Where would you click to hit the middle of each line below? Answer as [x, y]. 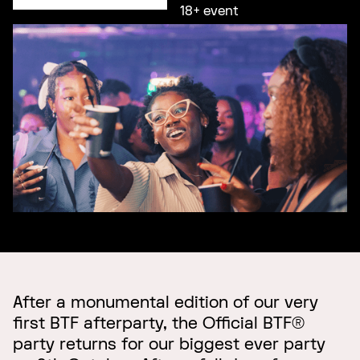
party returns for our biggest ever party [169, 344]
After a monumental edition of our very [166, 302]
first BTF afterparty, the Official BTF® [159, 323]
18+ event [209, 11]
